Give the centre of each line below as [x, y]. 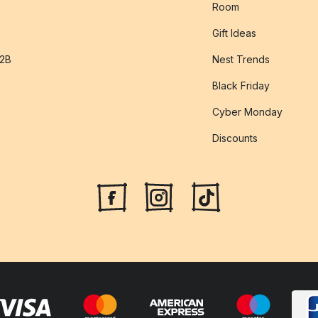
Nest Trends [241, 59]
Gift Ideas [234, 33]
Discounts [235, 138]
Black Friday [241, 85]
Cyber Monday [247, 111]
